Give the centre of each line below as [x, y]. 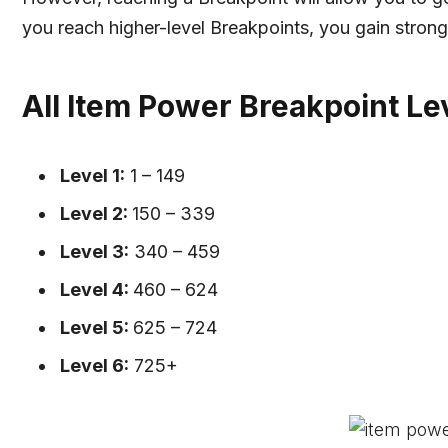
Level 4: [96, 289]
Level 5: [96, 327]
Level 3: [94, 251]
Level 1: [92, 176]
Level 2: [96, 214]
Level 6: [94, 365]
